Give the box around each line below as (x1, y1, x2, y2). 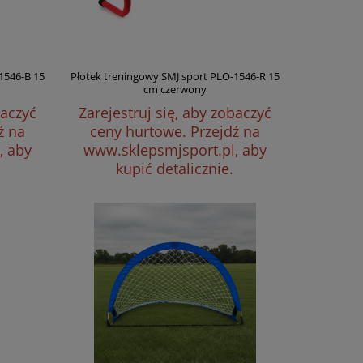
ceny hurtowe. (89, 122, 190, 141)
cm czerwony (143, 82, 207, 96)
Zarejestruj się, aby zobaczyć (78, 103, 271, 122)
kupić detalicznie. (116, 159, 234, 178)
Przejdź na (190, 122, 260, 141)
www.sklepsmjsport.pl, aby (83, 140, 267, 160)
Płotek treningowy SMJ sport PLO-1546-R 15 (70, 69, 280, 83)
